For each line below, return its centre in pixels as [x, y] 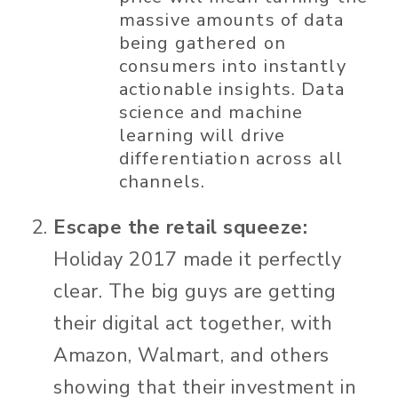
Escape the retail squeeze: [180, 228]
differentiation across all [231, 159]
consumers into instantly [233, 67]
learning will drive [203, 136]
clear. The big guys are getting [195, 292]
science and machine [211, 113]
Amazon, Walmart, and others [191, 356]
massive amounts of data [232, 20]
